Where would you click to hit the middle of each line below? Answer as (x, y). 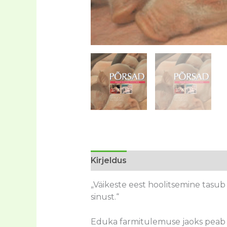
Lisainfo (153, 160)
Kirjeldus (108, 160)
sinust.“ (105, 197)
